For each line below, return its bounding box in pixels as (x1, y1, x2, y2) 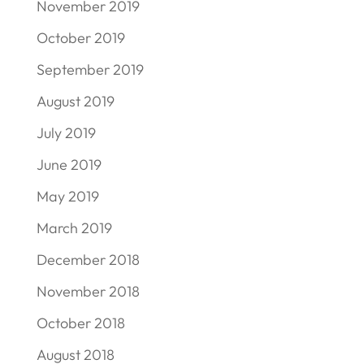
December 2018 (36, 249, 140, 269)
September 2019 (36, 59, 144, 79)
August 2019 (36, 91, 115, 110)
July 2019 (36, 123, 96, 142)
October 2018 (36, 313, 125, 332)
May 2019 (36, 186, 99, 206)
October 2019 (36, 28, 125, 47)
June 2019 (36, 154, 102, 174)
